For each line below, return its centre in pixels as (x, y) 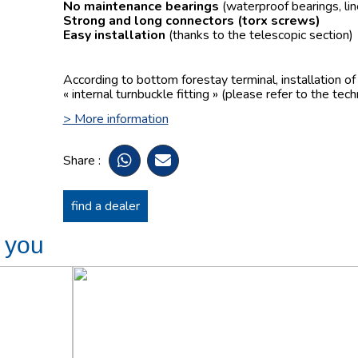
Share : (82, 161)
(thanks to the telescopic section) (261, 35)
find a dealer (105, 207)
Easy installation (115, 35)
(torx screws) (278, 20)
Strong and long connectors (150, 20)
